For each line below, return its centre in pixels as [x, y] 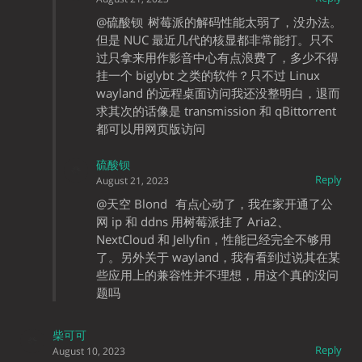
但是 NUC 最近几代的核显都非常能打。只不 [215, 40]
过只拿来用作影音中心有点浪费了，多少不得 [217, 58]
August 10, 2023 [89, 351]
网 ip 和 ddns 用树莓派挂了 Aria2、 [193, 222]
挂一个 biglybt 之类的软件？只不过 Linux [208, 76]
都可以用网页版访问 [151, 129]
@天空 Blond [132, 204]
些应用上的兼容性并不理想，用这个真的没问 [217, 275]
